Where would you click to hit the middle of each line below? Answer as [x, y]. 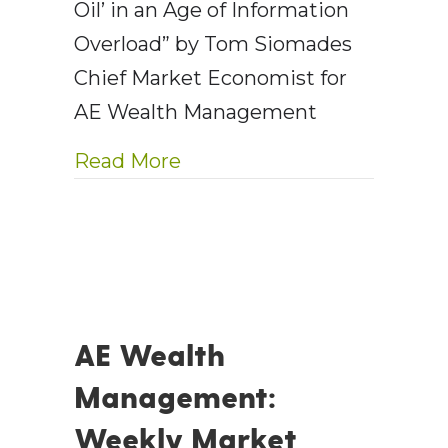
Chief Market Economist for [210, 78]
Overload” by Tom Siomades [213, 44]
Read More [127, 161]
